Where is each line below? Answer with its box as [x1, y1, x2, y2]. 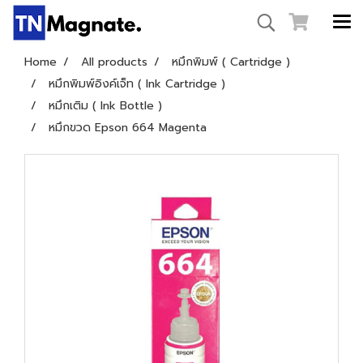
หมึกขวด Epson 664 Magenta [49, 119, 207, 136]
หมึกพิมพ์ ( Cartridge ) [172, 53, 290, 70]
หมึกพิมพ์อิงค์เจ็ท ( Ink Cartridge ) [49, 75, 225, 92]
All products [81, 53, 147, 70]
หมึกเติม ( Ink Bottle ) [49, 97, 162, 114]
